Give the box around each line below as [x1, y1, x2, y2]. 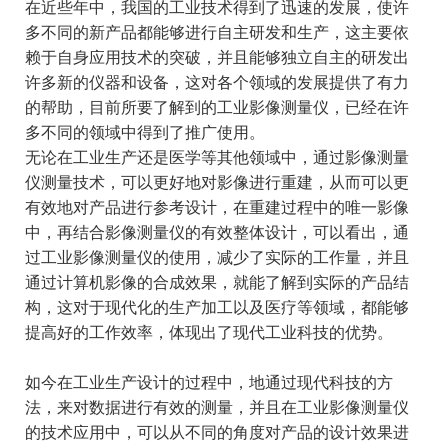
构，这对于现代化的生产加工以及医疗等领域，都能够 [24, 299, 409, 317]
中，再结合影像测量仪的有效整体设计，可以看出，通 [24, 224, 409, 242]
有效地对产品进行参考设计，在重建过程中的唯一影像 [24, 199, 409, 217]
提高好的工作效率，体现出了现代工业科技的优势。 [24, 324, 393, 342]
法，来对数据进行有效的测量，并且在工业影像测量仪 [24, 399, 409, 417]
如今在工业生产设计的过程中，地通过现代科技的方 [24, 374, 393, 392]
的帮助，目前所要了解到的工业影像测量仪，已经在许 [24, 99, 409, 117]
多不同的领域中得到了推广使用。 [24, 124, 265, 142]
